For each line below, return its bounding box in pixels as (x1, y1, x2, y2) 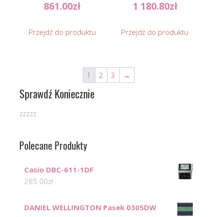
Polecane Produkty (19, 138, 87, 153)
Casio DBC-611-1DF (24, 165, 93, 175)
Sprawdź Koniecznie (19, 86, 94, 102)
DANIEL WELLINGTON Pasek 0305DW (24, 202, 156, 213)
